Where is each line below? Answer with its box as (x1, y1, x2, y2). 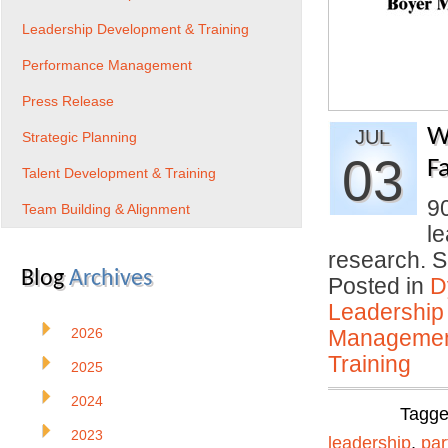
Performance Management (22, 57, 192, 73)
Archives (69, 267, 152, 291)
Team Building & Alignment (22, 201, 190, 217)
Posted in (328, 273, 430, 299)
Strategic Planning (22, 129, 137, 145)
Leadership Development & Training (22, 21, 249, 37)
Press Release (22, 93, 114, 109)
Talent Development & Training (22, 165, 216, 181)
